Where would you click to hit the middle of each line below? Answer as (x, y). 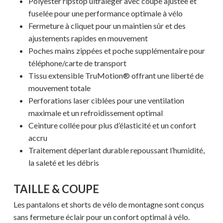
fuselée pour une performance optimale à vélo (105, 13)
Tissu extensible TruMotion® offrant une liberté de (116, 76)
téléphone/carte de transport (77, 63)
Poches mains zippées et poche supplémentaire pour (116, 51)
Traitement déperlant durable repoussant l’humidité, (116, 150)
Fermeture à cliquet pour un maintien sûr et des (107, 26)
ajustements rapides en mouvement (88, 38)
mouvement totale (59, 88)
